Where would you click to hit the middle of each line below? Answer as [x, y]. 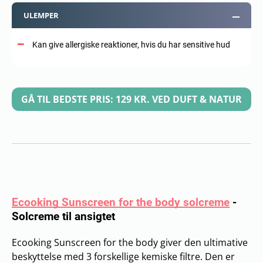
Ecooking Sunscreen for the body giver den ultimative [130, 242]
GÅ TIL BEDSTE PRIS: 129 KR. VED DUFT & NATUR [131, 99]
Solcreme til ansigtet [63, 216]
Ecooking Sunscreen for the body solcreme [121, 202]
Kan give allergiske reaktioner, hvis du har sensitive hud [131, 44]
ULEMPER [41, 15]
